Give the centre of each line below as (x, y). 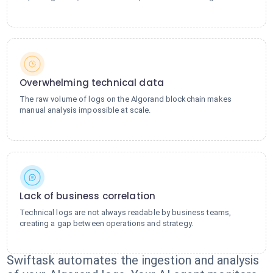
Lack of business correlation (88, 196)
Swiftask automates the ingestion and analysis (133, 260)
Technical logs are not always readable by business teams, (126, 212)
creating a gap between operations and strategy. (106, 223)
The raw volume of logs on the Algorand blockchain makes (126, 99)
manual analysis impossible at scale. (85, 110)
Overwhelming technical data (92, 83)
